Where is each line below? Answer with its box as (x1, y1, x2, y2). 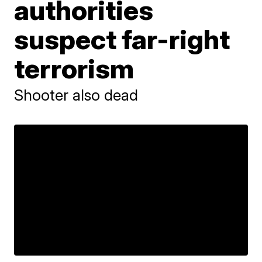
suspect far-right (14, 23, 230, 56)
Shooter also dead (14, 86, 139, 104)
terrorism (14, 52, 135, 85)
